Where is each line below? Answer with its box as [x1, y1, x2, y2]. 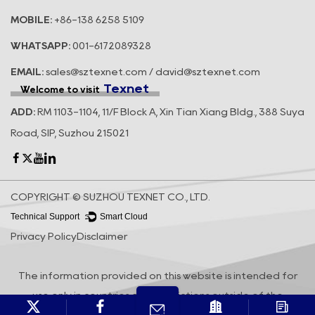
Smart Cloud [99, 212, 148, 221]
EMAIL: [11, 67, 44, 77]
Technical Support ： [11, 212, 91, 221]
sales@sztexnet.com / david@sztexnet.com [44, 67, 260, 77]
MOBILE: [11, 15, 52, 25]
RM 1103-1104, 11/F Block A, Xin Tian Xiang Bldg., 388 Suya [35, 107, 304, 116]
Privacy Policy [11, 231, 77, 240]
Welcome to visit [20, 85, 101, 94]
